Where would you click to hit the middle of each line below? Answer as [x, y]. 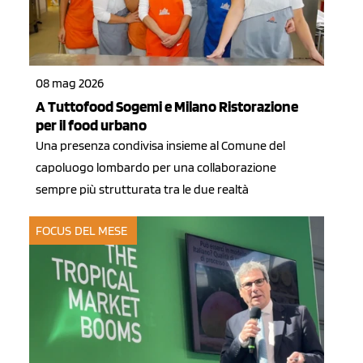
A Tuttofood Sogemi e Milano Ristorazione [167, 107]
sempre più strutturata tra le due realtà [142, 190]
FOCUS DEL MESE [82, 230]
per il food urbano [91, 126]
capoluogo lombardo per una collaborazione [156, 168]
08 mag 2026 [70, 83]
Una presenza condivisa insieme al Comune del [160, 146]
